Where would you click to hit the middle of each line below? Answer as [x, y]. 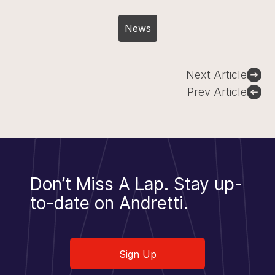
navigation [43, 84]
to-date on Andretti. [109, 203]
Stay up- [208, 184]
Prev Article [217, 92]
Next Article [216, 75]
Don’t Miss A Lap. [102, 184]
